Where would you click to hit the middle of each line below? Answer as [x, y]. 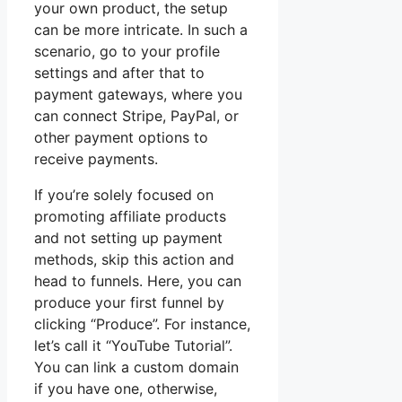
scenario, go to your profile [127, 51]
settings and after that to [119, 72]
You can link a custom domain [136, 367]
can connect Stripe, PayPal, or [136, 115]
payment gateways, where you [138, 94]
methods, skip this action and [134, 259]
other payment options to [121, 137]
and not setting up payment [128, 237]
